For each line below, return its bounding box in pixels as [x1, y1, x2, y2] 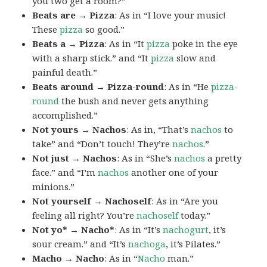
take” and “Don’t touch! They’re [32, 138, 173, 150]
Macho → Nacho [32, 252, 105, 265]
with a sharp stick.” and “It [32, 52, 151, 64]
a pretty [205, 152, 242, 164]
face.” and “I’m [32, 166, 98, 179]
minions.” [32, 181, 75, 193]
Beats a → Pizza [32, 38, 105, 50]
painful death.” [32, 66, 98, 79]
